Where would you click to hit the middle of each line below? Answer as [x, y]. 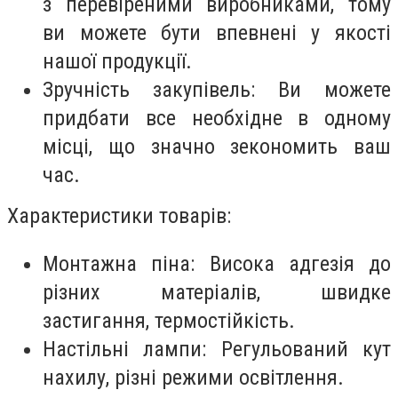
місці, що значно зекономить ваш [217, 147]
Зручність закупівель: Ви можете [217, 90]
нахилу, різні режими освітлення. [193, 377]
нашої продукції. [117, 62]
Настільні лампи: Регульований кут [217, 349]
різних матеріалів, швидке [217, 292]
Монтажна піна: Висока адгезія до [217, 263]
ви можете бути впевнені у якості [217, 33]
